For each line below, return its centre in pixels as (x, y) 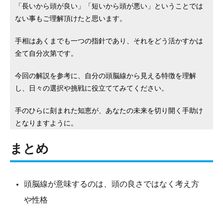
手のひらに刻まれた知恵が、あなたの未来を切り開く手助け (109, 111)
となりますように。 (46, 123)
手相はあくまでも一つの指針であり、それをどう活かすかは (109, 41)
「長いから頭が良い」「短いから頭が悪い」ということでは (109, 6)
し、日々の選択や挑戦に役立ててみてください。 (92, 88)
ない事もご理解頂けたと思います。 (71, 19)
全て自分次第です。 (46, 54)
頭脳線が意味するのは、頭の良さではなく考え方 (111, 184)
